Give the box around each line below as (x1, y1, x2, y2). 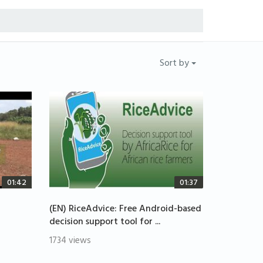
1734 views (49, 233, 91, 251)
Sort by (160, 55, 191, 73)
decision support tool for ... (49, 214, 160, 232)
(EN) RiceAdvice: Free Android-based (49, 201, 201, 219)
